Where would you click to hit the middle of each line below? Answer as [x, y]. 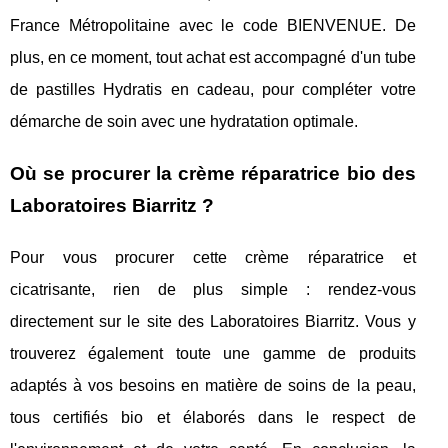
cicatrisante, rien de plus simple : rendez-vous [213, 290]
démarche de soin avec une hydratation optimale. [184, 122]
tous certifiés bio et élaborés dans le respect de [213, 418]
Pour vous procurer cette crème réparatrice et [213, 258]
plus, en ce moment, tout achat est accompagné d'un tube [213, 58]
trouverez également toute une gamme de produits [213, 354]
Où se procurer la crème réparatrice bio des [213, 174]
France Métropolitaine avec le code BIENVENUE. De [213, 26]
